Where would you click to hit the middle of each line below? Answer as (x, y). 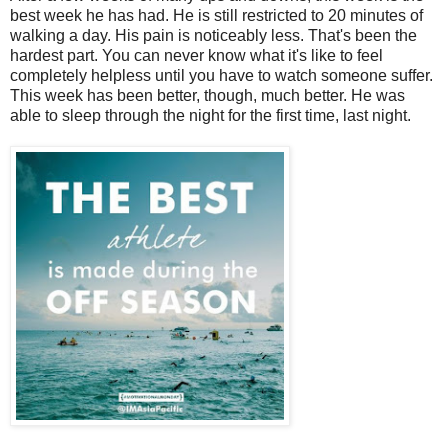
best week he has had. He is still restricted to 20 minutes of (216, 16)
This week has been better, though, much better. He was (207, 96)
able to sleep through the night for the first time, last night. (210, 116)
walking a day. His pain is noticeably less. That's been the (213, 36)
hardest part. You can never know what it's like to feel (196, 56)
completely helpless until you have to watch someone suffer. (221, 76)
